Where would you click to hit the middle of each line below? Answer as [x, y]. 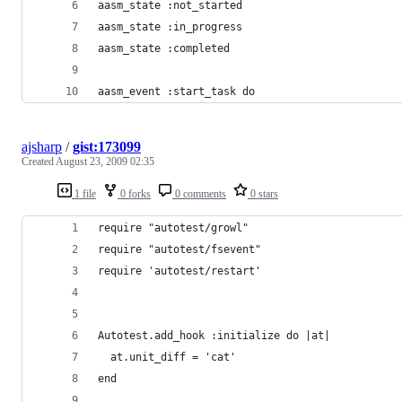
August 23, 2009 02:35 [105, 161]
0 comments [199, 193]
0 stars [263, 193]
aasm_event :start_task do [176, 91]
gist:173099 [107, 146]
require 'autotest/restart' [179, 271]
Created [39, 161]
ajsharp [42, 146]
